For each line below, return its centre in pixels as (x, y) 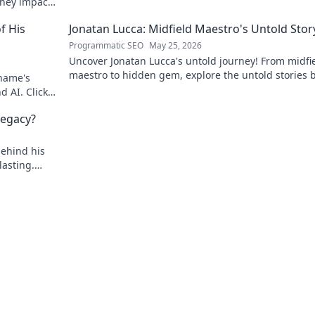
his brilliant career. (113, 89)
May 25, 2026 (175, 45)
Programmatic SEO (106, 45)
